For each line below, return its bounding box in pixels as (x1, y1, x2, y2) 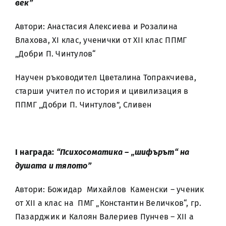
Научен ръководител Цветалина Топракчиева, (15, 73, 196, 82)
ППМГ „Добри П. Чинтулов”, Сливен (15, 100, 152, 109)
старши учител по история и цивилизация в (15, 86, 189, 96)
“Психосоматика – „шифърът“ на (56, 147, 190, 157)
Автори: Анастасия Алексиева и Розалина (15, 22, 178, 31)
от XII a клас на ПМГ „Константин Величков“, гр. (15, 198, 202, 208)
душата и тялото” (15, 161, 91, 171)
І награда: (15, 147, 56, 157)
